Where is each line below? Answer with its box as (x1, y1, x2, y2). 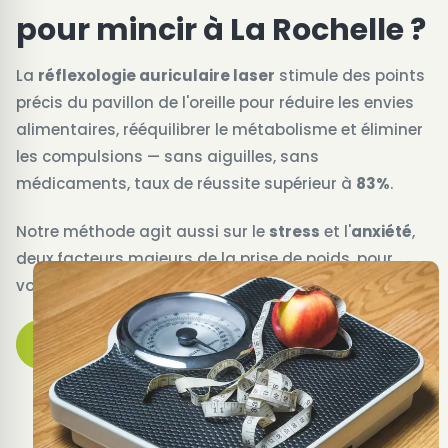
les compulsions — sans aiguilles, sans (16, 146, 319, 168)
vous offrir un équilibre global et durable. (16, 274, 333, 296)
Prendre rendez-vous (63, 332, 232, 356)
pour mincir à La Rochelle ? (16, 9, 426, 52)
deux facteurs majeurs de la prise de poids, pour (16, 247, 393, 269)
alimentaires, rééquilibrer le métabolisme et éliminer (16, 119, 423, 141)
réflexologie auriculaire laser (38, 65, 275, 87)
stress (269, 220, 320, 242)
